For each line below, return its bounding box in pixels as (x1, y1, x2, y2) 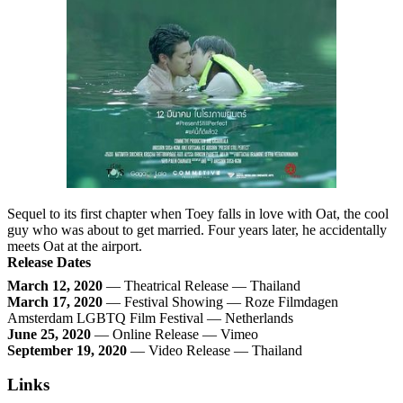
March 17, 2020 (7, 293, 103, 309)
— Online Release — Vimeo (91, 326, 258, 342)
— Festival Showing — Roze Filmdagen (103, 293, 338, 309)
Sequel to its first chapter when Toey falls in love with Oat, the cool (7, 205, 389, 221)
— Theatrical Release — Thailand (103, 277, 300, 293)
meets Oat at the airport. (7, 237, 142, 254)
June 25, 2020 (7, 326, 91, 342)
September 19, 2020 (7, 342, 127, 358)
